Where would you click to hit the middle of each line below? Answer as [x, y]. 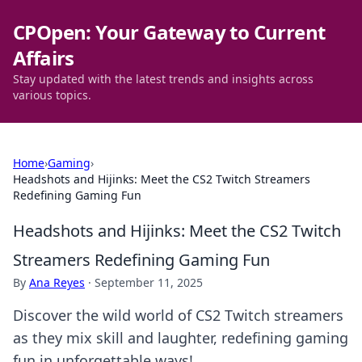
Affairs [44, 58]
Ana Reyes [57, 282]
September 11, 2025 [149, 282]
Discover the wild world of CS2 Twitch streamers [178, 315]
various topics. [52, 95]
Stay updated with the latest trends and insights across [163, 79]
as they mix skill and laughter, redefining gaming [181, 338]
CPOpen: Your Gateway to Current [169, 32]
